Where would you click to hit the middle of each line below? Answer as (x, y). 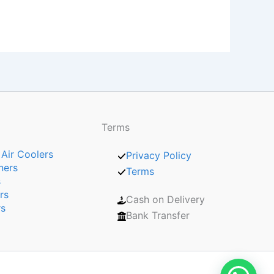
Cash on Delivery (165, 199)
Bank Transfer (157, 215)
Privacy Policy (158, 155)
